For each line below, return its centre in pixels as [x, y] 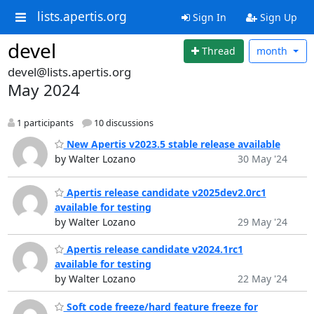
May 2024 [43, 90]
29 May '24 [262, 221]
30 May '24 [262, 159]
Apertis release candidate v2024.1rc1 [153, 250]
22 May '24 [262, 279]
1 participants [44, 123]
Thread [219, 51]
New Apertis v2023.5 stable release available [172, 144]
